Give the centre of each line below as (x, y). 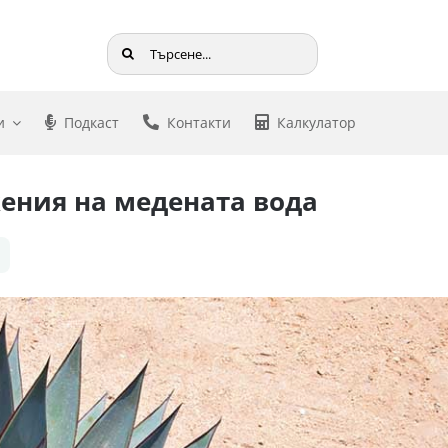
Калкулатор (316, 122)
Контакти (198, 122)
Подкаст (91, 122)
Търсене (135, 45)
